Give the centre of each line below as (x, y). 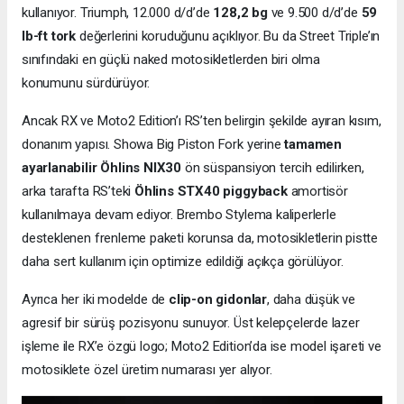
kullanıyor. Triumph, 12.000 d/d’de (118, 13)
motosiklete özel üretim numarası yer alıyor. (147, 370)
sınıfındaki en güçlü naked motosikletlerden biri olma (171, 60)
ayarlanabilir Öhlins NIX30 (102, 168)
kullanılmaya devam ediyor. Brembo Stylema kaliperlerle (179, 215)
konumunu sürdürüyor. (86, 83)
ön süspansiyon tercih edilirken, (273, 168)
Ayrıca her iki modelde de (96, 300)
